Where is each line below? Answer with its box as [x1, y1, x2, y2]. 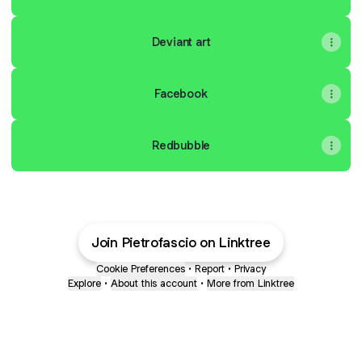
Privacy [234, 262, 266, 276]
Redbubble [151, 137, 211, 153]
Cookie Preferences [96, 262, 185, 276]
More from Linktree [207, 276, 294, 290]
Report [195, 262, 225, 276]
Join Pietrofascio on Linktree [91, 234, 271, 251]
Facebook [154, 86, 208, 101]
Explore [68, 276, 101, 290]
